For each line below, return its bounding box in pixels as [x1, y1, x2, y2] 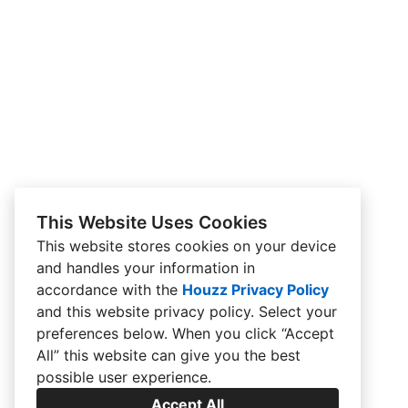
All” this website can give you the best [36, 346, 301, 364]
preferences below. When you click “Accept [36, 324, 334, 342]
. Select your [250, 302, 337, 321]
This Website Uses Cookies [36, 211, 268, 233]
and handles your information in [36, 259, 255, 277]
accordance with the [36, 280, 182, 299]
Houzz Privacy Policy [182, 280, 329, 299]
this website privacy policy [66, 302, 250, 321]
